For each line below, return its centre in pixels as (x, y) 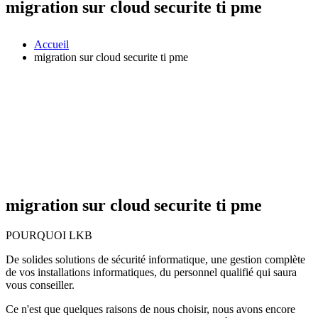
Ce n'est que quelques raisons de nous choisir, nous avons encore (150, 309)
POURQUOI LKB (49, 235)
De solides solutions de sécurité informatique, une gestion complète (155, 259)
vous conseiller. (40, 285)
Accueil (51, 44)
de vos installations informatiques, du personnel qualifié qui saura (151, 272)
